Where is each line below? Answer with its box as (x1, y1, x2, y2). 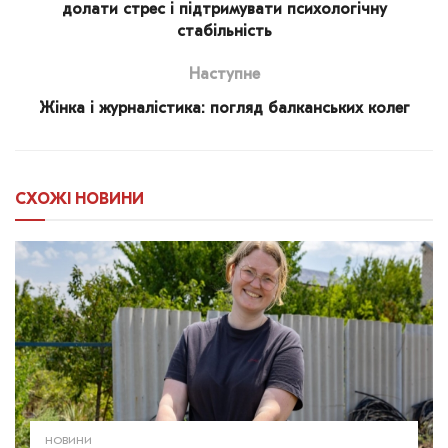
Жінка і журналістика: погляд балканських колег (38, 101, 410, 118)
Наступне (188, 67, 260, 84)
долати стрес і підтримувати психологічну (61, 2, 387, 19)
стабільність (176, 24, 272, 41)
